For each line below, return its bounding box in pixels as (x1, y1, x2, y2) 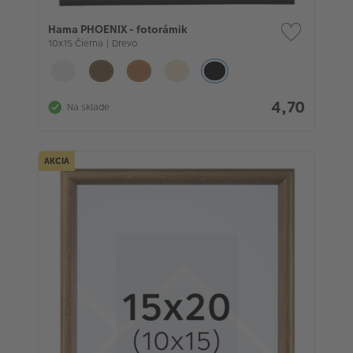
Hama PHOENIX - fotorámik (48, 20, 188, 37)
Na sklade (67, 101, 110, 114)
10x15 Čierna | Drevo (48, 36, 137, 50)
